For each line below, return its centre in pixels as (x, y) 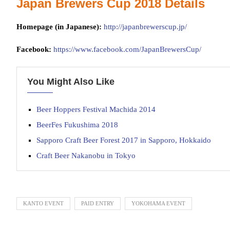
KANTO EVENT (43, 203)
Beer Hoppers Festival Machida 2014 (96, 109)
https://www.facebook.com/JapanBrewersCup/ (127, 49)
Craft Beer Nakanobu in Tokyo (86, 156)
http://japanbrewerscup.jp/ (145, 27)
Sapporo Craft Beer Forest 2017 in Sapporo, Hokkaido (124, 140)
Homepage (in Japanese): (59, 27)
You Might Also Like (71, 82)
